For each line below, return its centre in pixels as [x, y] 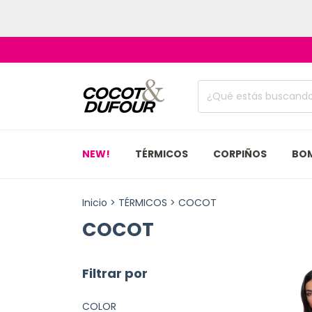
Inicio [95, 203]
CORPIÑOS [240, 154]
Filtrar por [115, 273]
